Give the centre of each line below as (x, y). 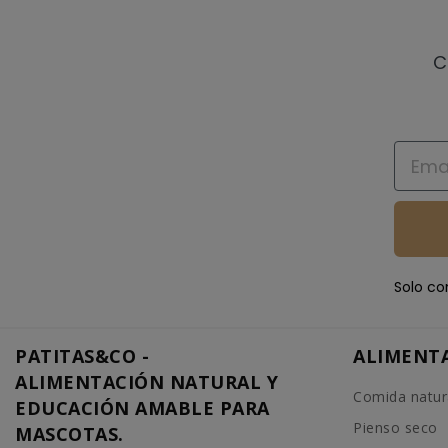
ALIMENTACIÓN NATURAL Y (146, 381)
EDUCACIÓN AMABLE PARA (142, 407)
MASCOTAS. (69, 433)
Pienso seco (395, 427)
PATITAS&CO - (82, 355)
